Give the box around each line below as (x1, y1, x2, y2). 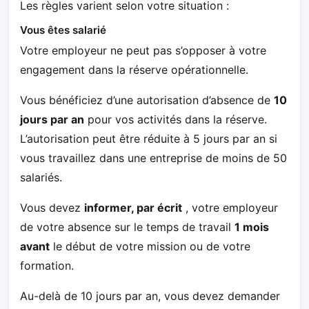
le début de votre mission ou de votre (50, 239, 250, 254)
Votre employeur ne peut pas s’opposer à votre (20, 43, 266, 58)
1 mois (235, 220, 269, 235)
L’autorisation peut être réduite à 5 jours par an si (20, 132, 277, 146)
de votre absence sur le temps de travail (20, 220, 235, 235)
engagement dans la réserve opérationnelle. (20, 63, 248, 77)
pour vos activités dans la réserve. (84, 112, 267, 127)
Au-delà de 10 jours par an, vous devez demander (20, 289, 280, 303)
